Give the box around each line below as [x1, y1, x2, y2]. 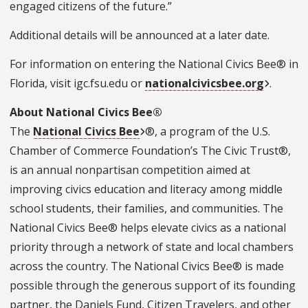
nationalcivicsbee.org [145, 75, 264, 91]
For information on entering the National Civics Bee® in [10, 56, 298, 71]
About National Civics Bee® [10, 104, 162, 120]
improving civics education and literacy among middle [10, 181, 283, 197]
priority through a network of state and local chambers [10, 239, 294, 254]
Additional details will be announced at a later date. [10, 27, 269, 43]
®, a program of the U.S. [145, 123, 271, 139]
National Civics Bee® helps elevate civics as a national [10, 219, 286, 235]
